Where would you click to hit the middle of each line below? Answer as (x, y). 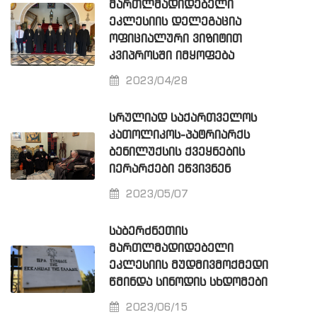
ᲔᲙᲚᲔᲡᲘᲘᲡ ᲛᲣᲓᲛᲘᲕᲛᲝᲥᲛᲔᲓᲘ (189, 265)
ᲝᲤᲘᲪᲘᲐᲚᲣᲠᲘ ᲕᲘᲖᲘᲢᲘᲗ (176, 39)
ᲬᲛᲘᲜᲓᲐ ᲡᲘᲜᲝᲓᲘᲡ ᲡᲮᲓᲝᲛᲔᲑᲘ (189, 282)
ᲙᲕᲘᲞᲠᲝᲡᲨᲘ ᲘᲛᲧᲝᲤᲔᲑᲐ (172, 56)
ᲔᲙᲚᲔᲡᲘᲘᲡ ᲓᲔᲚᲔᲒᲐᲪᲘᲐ (175, 22)
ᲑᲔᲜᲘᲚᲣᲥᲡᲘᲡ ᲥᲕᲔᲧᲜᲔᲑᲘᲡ (177, 152)
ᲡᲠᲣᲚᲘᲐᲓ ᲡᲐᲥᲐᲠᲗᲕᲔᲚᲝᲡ (183, 118)
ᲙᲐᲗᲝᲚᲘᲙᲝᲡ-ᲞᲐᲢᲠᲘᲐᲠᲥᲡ (180, 135)
